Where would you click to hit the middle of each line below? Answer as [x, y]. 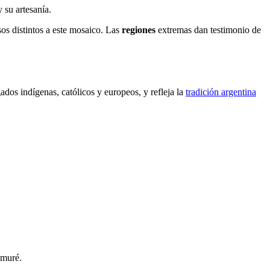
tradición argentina [221, 92]
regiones [139, 30]
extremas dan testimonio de [208, 30]
